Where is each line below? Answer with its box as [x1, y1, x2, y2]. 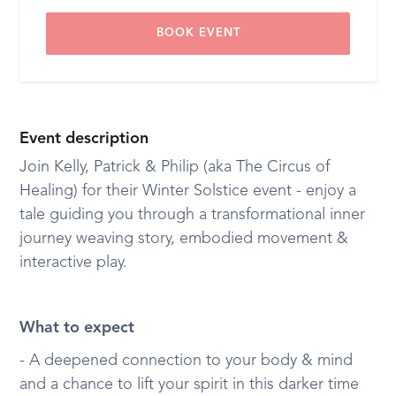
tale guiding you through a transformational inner [19, 207, 366, 223]
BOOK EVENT [156, 27, 240, 39]
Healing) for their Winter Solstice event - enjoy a [19, 183, 357, 199]
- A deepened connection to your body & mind [19, 353, 354, 369]
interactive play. [19, 255, 128, 270]
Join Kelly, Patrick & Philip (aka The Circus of [19, 159, 331, 175]
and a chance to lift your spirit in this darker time [19, 377, 360, 392]
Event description [19, 131, 149, 147]
